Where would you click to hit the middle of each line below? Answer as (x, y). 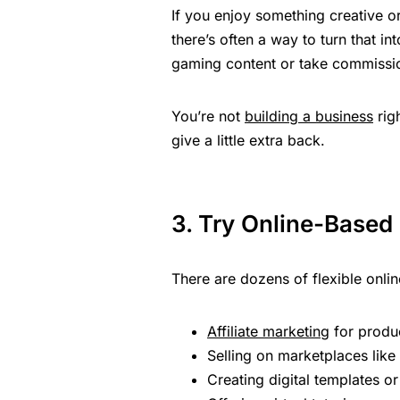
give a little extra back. (248, 141)
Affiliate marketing (268, 332)
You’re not (208, 117)
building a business (309, 117)
